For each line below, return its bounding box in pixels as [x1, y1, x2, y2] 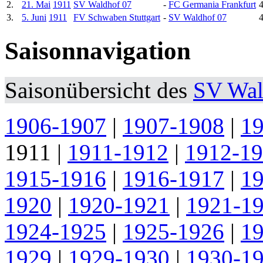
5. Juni [22, 12, 46, 22]
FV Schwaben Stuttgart [73, 12, 160, 22]
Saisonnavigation [5, 36, 191, 65]
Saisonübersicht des [5, 77, 193, 103]
